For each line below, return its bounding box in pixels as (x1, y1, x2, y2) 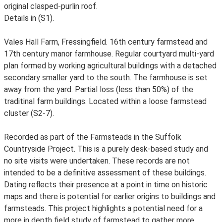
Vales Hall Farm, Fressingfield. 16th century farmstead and (4, 37, 208, 47)
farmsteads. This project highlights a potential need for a (4, 204, 203, 213)
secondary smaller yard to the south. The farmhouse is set (4, 73, 208, 82)
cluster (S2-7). (4, 109, 54, 118)
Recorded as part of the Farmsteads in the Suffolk (4, 132, 181, 142)
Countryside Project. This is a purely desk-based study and (4, 144, 208, 154)
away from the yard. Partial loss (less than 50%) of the (4, 85, 193, 94)
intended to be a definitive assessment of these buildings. (4, 168, 206, 177)
